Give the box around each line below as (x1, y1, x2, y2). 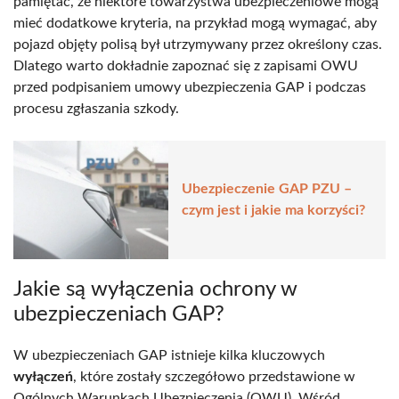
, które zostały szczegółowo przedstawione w (73, 369, 355, 384)
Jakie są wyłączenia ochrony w (13, 278, 297, 300)
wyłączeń (13, 369, 73, 384)
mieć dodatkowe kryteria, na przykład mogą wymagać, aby (13, 15, 377, 30)
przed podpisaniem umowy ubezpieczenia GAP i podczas (13, 79, 366, 94)
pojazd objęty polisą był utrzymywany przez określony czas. (13, 37, 382, 52)
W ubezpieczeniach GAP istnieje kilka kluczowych (13, 347, 325, 362)
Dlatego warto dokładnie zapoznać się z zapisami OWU (13, 58, 358, 73)
